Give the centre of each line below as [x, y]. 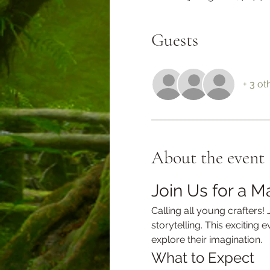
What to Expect [202, 257]
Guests [174, 40]
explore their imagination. [206, 239]
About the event [208, 157]
